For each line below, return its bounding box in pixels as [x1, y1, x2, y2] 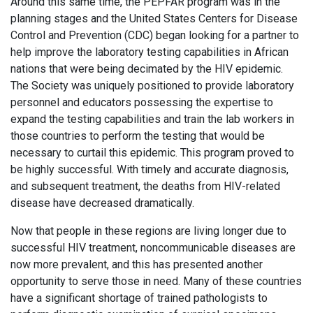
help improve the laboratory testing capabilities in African [10, 45, 289, 59]
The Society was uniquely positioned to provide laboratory [10, 79, 294, 93]
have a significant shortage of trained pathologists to [10, 291, 268, 305]
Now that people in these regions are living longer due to [10, 224, 286, 238]
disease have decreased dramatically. [10, 196, 194, 210]
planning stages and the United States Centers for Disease [10, 12, 298, 26]
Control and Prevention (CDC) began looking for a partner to [10, 29, 299, 43]
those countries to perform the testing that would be [10, 129, 265, 143]
